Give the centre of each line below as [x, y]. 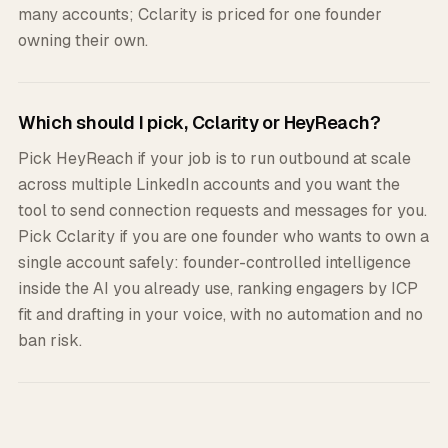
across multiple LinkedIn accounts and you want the [209, 184]
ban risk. [50, 340]
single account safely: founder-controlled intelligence [214, 262]
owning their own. [83, 40]
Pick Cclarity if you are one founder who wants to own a [223, 236]
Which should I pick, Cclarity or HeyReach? [199, 122]
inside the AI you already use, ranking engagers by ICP [218, 288]
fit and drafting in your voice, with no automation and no [220, 314]
